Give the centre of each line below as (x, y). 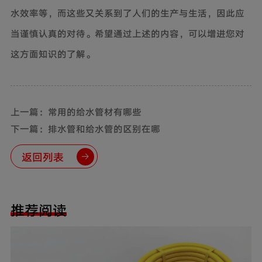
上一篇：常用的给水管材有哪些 (76, 111)
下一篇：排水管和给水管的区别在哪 (85, 128)
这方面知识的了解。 (52, 54)
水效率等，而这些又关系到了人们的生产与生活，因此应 (127, 13)
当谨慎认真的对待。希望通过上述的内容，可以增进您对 (127, 33)
